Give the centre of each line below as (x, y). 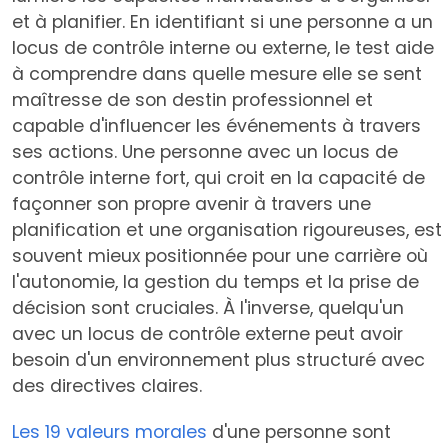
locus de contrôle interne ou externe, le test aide (223, 48)
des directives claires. (107, 386)
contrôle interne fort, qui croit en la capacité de (218, 178)
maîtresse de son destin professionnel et (192, 100)
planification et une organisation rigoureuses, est (227, 230)
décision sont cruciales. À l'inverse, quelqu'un (208, 308)
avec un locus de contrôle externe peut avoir (207, 334)
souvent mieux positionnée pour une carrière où (220, 256)
